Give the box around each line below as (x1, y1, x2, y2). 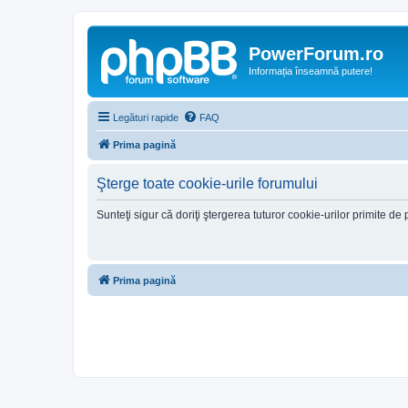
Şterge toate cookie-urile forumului (97, 175, 318, 191)
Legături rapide (113, 111, 178, 123)
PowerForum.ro (249, 44, 383, 64)
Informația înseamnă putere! (249, 66, 372, 76)
